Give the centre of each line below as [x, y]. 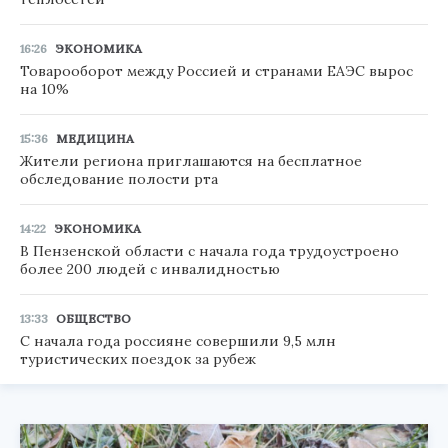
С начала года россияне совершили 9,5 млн [178, 341]
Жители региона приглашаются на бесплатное [191, 161]
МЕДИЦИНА [95, 139]
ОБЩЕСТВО [93, 319]
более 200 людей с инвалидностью [150, 269]
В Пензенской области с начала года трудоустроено [209, 251]
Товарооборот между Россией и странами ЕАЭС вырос [216, 71]
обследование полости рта [119, 179]
